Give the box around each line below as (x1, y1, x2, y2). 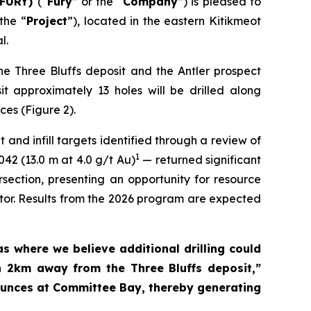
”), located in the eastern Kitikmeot (67, 13, 262, 28)
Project (26, 13, 68, 28)
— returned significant (139, 152, 262, 167)
